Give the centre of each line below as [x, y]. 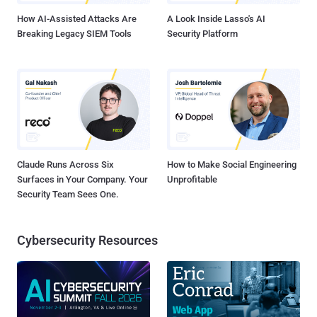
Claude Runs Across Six [65, 164]
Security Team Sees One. [68, 194]
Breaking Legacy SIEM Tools [74, 34]
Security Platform [202, 34]
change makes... [56, 8]
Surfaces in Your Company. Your [82, 179]
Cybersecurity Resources [87, 240]
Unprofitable [192, 179]
